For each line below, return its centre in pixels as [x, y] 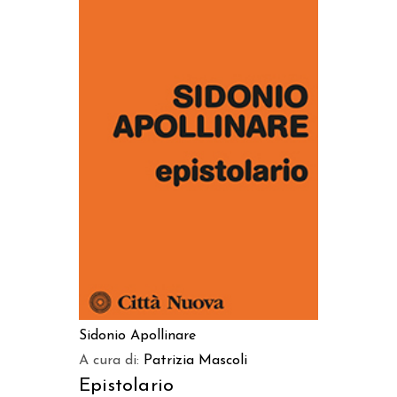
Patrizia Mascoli [195, 361]
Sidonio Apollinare [137, 336]
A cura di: [111, 361]
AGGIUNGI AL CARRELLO [198, 140]
